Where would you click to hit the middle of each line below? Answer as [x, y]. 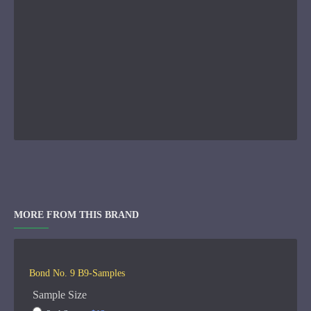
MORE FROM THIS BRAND [76, 215]
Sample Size [60, 295]
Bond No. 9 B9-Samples [77, 273]
